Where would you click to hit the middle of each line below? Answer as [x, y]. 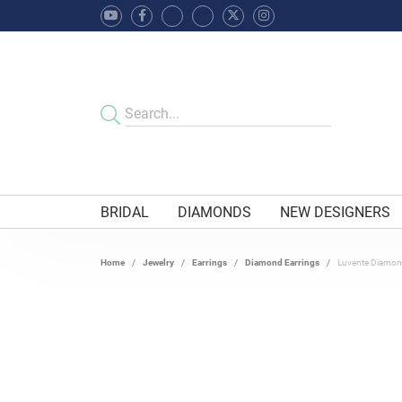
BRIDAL [125, 212]
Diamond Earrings [282, 262]
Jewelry [158, 262]
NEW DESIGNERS [336, 212]
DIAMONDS [215, 212]
